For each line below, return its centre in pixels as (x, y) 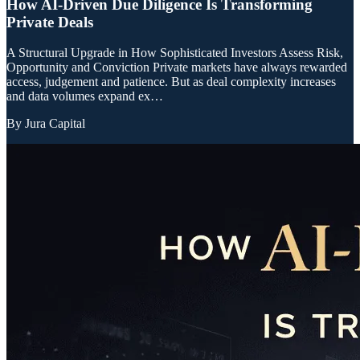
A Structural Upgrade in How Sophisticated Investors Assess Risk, (175, 53)
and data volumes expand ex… (85, 96)
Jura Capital (55, 124)
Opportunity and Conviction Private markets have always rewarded (177, 67)
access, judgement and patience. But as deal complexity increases (171, 82)
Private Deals (50, 22)
